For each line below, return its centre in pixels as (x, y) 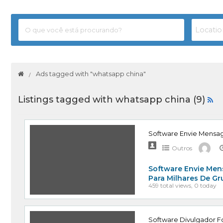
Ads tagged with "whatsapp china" (91, 74)
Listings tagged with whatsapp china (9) (112, 100)
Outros (182, 148)
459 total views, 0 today (183, 186)
